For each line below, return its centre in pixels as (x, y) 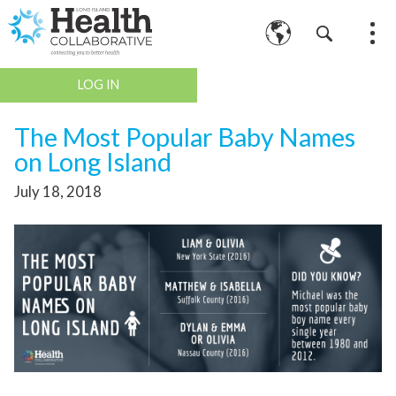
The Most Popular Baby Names (185, 137)
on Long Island (93, 161)
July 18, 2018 (58, 191)
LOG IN (98, 85)
